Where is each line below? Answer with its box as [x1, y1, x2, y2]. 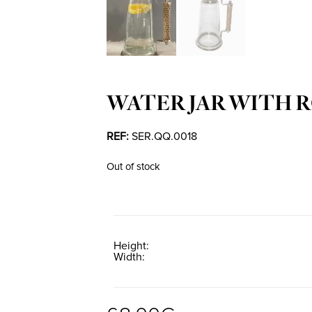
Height [114, 239, 147, 253]
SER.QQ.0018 [132, 129, 198, 143]
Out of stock [107, 159, 161, 173]
